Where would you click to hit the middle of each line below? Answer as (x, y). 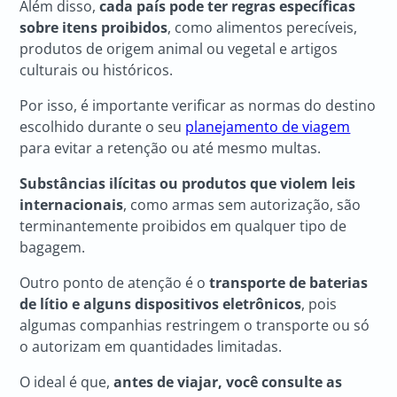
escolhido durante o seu (103, 127)
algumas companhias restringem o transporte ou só (195, 326)
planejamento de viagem (268, 127)
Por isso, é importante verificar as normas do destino (198, 106)
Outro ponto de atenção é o (115, 283)
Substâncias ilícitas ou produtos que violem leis (188, 184)
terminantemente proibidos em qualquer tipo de (183, 226)
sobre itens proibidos (94, 28)
